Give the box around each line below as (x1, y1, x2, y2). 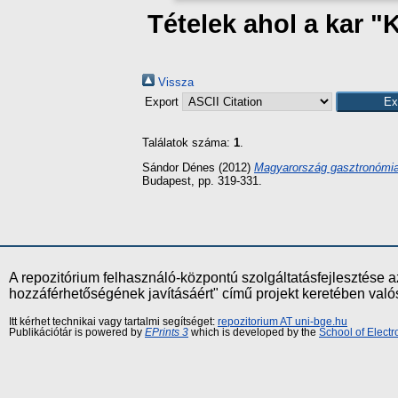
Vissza (155, 76, 194, 89)
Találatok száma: (142, 136, 234, 149)
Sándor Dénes (142, 160, 215, 174)
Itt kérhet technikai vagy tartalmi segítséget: (9, 315, 218, 327)
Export (145, 95, 182, 108)
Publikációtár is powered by (9, 326, 145, 338)
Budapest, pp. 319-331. (142, 173, 262, 187)
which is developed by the (188, 326, 319, 338)
